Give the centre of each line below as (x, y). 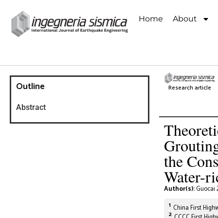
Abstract (31, 107)
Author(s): (180, 189)
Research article (190, 88)
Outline (30, 86)
